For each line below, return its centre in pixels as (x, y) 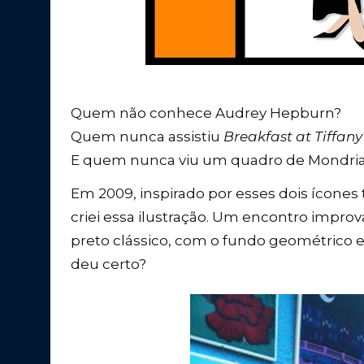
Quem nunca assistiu (147, 136)
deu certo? (108, 264)
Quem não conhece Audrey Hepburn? (206, 113)
